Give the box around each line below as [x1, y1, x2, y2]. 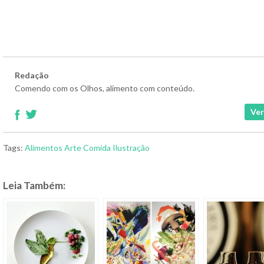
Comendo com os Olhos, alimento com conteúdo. [15, 83, 194, 94]
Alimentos [25, 143, 62, 153]
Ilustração [113, 143, 150, 153]
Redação [15, 70, 49, 81]
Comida [83, 143, 111, 153]
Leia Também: [3, 179, 65, 192]
